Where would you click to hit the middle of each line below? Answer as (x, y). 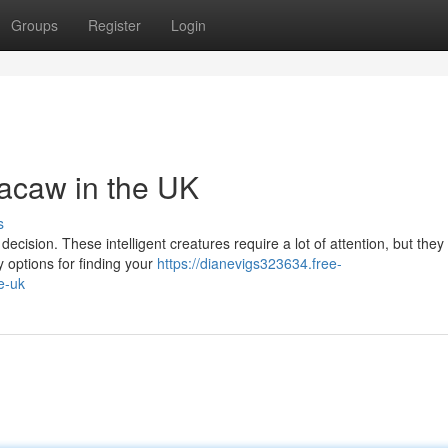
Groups (34, 25)
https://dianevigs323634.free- (249, 263)
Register (114, 25)
